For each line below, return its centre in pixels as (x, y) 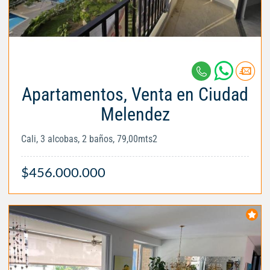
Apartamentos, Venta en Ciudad (135, 94)
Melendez (135, 114)
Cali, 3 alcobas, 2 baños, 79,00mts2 (89, 139)
